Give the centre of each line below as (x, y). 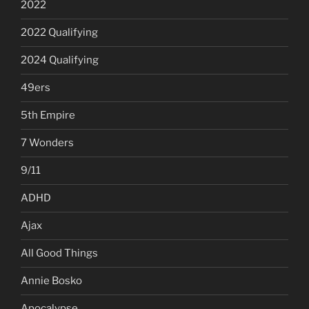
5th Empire (48, 116)
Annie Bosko (51, 281)
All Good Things (59, 253)
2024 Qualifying (60, 60)
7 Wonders (47, 143)
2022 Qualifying (59, 33)
